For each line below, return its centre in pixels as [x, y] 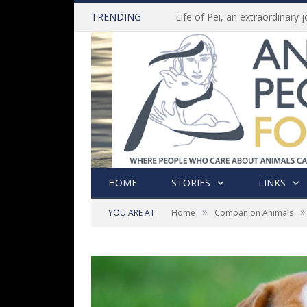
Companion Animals [254, 213]
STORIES [191, 183]
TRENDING [116, 17]
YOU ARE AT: [133, 213]
